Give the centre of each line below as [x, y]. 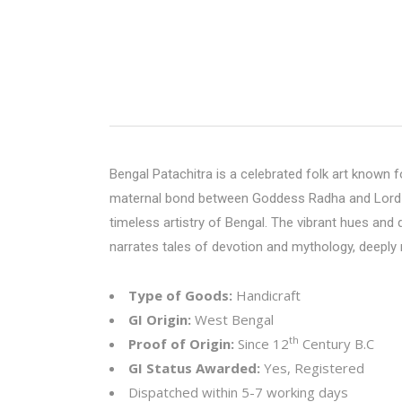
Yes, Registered [314, 368]
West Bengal [234, 319]
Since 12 [263, 344]
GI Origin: [162, 319]
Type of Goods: [182, 295]
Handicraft [268, 295]
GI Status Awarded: [196, 368]
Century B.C [336, 344]
